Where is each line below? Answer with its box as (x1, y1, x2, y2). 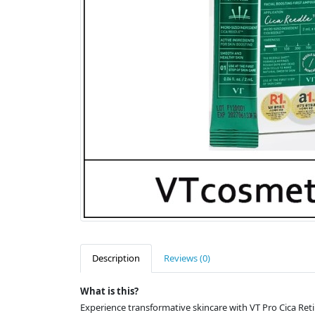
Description (92, 252, 140, 265)
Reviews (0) (164, 252, 210, 265)
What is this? (80, 285, 139, 298)
